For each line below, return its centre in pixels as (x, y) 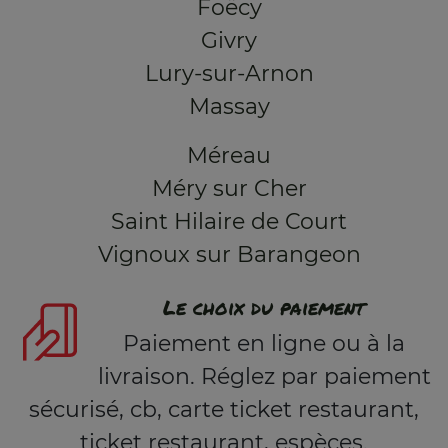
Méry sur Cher (229, 188)
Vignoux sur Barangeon (229, 254)
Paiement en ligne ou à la (264, 343)
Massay (229, 106)
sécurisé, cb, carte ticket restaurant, (224, 409)
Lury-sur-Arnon (229, 73)
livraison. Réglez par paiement (264, 376)
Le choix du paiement (264, 307)
